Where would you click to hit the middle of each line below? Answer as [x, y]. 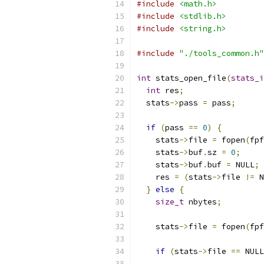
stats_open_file [189, 78]
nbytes [200, 202]
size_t [170, 202]
